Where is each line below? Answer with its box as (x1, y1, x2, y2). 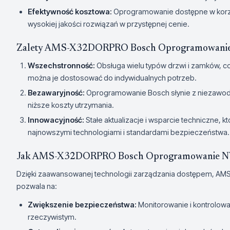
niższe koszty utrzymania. (28, 101, 114, 109)
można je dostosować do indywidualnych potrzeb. (28, 73, 197, 82)
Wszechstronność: (28, 61, 95, 70)
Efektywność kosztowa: (28, 7, 112, 16)
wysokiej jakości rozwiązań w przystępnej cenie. (28, 20, 189, 28)
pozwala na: (16, 182, 57, 190)
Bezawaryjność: (28, 88, 85, 97)
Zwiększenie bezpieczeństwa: (28, 200, 137, 209)
